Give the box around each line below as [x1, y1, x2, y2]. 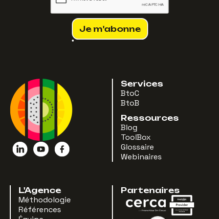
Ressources [121, 112, 179, 123]
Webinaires [121, 151, 162, 162]
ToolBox [121, 131, 151, 142]
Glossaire [121, 141, 154, 152]
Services [121, 78, 163, 88]
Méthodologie [19, 194, 71, 205]
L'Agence [19, 185, 61, 195]
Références [19, 204, 61, 215]
